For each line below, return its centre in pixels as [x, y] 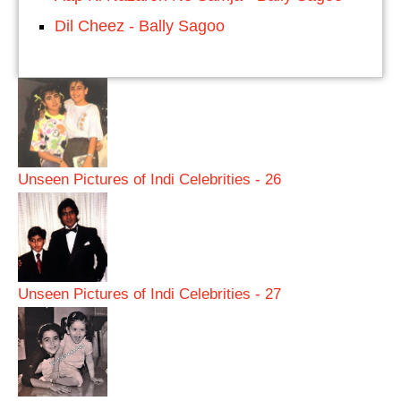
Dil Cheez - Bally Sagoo [140, 26]
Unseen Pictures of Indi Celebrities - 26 [149, 179]
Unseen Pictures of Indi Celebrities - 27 [149, 294]
